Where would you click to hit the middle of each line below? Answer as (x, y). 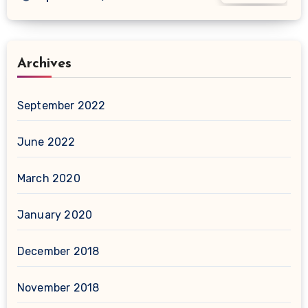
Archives (44, 64)
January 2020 (55, 214)
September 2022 (61, 105)
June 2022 (46, 142)
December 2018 (58, 251)
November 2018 (58, 287)
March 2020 (48, 178)
